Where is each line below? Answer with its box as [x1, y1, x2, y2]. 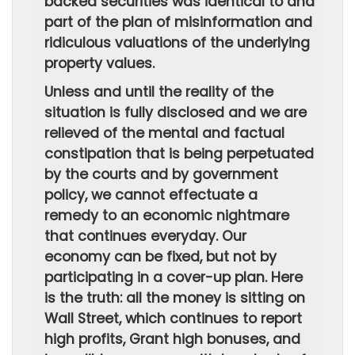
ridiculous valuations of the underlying [44, 33, 310, 52]
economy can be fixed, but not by [44, 247, 281, 266]
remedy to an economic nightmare [44, 206, 289, 225]
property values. [44, 54, 155, 73]
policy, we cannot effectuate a [44, 185, 258, 204]
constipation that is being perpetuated [44, 144, 314, 163]
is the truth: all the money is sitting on [44, 288, 305, 307]
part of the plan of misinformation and [44, 13, 312, 32]
